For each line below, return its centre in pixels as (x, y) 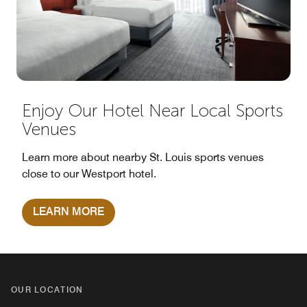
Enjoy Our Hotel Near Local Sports (152, 111)
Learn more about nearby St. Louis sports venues (143, 158)
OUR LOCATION (47, 290)
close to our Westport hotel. (89, 174)
